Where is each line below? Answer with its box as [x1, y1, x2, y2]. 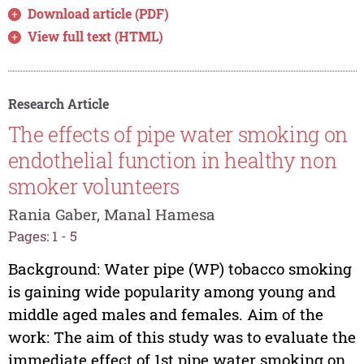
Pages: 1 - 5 [7, 226, 77, 245]
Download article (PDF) [28, 5, 170, 23]
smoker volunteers [7, 172, 180, 200]
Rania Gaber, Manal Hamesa [7, 203, 215, 224]
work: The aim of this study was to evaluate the [7, 326, 356, 347]
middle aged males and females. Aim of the [7, 303, 323, 324]
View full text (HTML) [28, 28, 164, 45]
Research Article [7, 95, 109, 113]
